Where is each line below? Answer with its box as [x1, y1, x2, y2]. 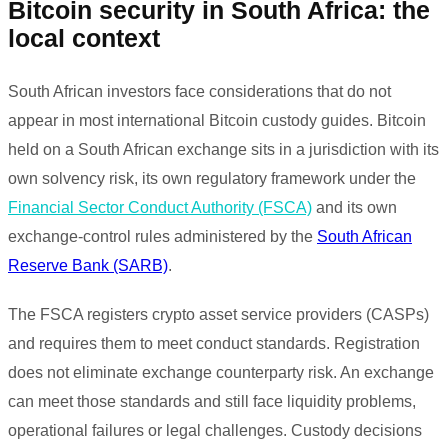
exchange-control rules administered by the [8, 228, 317, 246]
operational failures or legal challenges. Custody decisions [8, 422, 422, 440]
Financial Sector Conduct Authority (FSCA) [8, 199, 312, 217]
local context [8, 25, 160, 53]
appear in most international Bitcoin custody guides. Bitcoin [8, 112, 426, 130]
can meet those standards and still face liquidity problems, [8, 393, 416, 411]
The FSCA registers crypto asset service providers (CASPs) [8, 306, 429, 324]
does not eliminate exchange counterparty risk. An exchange [8, 364, 434, 382]
